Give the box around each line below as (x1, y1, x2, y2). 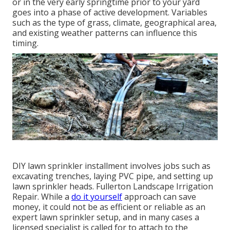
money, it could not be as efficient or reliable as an (12, 201, 205, 213)
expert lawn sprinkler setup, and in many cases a (12, 211, 199, 223)
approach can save (122, 190, 196, 202)
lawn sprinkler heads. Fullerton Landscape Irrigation (12, 180, 213, 192)
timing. (12, 37, 39, 49)
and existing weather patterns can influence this (12, 27, 197, 39)
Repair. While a (12, 190, 71, 202)
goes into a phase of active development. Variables (12, 7, 207, 18)
